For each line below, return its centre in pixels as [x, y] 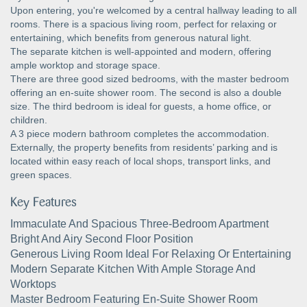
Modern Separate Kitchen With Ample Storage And [133, 269]
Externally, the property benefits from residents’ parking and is [144, 147]
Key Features [44, 202]
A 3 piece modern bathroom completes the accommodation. [140, 133]
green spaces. [41, 174]
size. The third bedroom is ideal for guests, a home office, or [141, 106]
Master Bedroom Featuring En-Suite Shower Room [134, 299]
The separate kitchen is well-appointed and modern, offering [141, 51]
